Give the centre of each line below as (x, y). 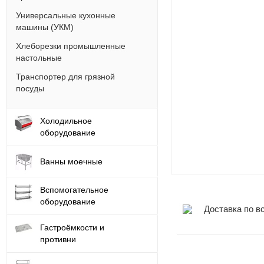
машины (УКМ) (45, 27)
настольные (39, 58)
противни (58, 239)
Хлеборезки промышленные (71, 46)
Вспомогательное (74, 190)
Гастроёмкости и (72, 227)
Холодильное (66, 121)
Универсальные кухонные (66, 15)
